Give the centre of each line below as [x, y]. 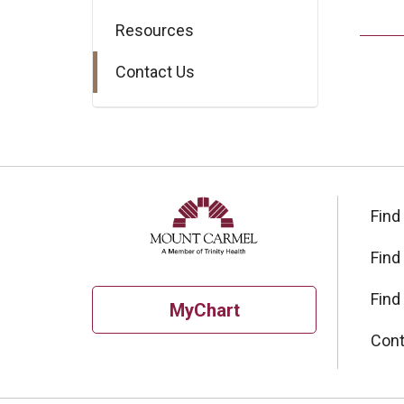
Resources [155, 31]
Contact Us [155, 72]
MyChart [204, 310]
